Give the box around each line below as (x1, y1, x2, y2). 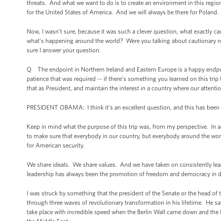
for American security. (27, 142, 84, 149)
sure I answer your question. (27, 46, 101, 54)
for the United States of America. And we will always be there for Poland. (27, 8, 219, 16)
